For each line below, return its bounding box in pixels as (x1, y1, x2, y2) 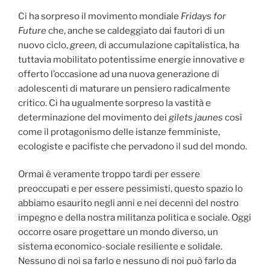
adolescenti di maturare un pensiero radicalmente (18, 83, 230, 94)
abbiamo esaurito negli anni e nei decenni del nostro (18, 198, 239, 209)
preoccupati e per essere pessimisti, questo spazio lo (18, 183, 243, 195)
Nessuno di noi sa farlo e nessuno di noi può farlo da (18, 256, 236, 267)
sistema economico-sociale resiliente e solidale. (18, 241, 222, 253)
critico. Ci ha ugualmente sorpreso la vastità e (18, 97, 211, 108)
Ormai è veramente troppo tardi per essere (18, 169, 200, 180)
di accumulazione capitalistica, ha (97, 39, 239, 51)
